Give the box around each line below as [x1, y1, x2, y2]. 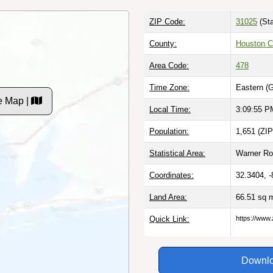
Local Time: [149, 104, 191, 114]
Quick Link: [149, 214, 190, 224]
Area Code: [149, 60, 189, 70]
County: [149, 38, 177, 48]
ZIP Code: [149, 16, 185, 26]
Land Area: [149, 192, 187, 202]
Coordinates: [149, 170, 194, 180]
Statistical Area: [149, 148, 205, 158]
